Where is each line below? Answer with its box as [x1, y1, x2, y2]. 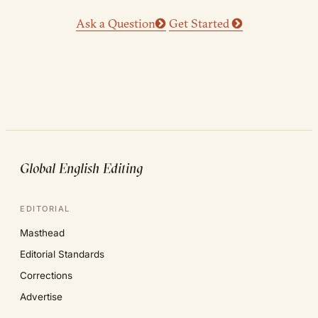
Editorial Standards [20, 248, 104, 261]
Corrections [20, 270, 72, 282]
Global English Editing [20, 159, 143, 177]
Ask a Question [75, 16, 155, 31]
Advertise [20, 291, 62, 303]
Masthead [20, 227, 65, 239]
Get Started [168, 16, 232, 31]
